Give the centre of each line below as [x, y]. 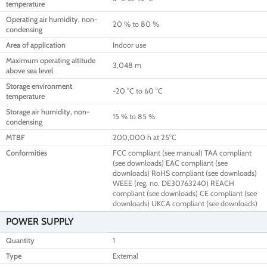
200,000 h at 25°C [145, 138]
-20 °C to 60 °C [138, 91]
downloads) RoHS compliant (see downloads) [185, 173]
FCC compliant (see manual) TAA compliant [182, 153]
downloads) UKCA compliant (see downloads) [185, 204]
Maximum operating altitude [51, 61]
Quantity [20, 241]
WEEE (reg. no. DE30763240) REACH [173, 184]
